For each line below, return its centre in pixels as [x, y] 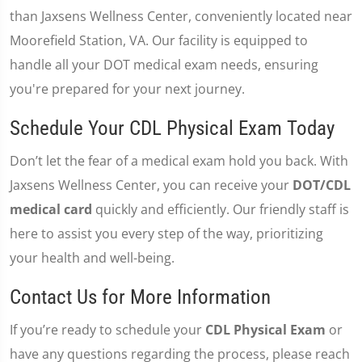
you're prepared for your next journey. [127, 89]
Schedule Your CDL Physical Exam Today [172, 128]
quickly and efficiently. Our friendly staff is [221, 209]
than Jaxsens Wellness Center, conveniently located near [181, 16]
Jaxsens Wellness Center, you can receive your [151, 185]
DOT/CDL [322, 185]
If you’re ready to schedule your [107, 330]
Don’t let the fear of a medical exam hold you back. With [179, 161]
